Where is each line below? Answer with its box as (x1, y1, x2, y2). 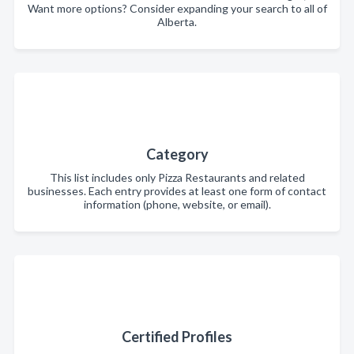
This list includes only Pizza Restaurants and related (49, 171, 305, 184)
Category (145, 145, 209, 163)
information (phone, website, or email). (83, 198, 271, 211)
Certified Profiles (122, 328, 232, 345)
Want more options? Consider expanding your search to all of (27, 2, 327, 15)
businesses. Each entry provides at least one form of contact (28, 184, 326, 198)
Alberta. (157, 15, 197, 28)
